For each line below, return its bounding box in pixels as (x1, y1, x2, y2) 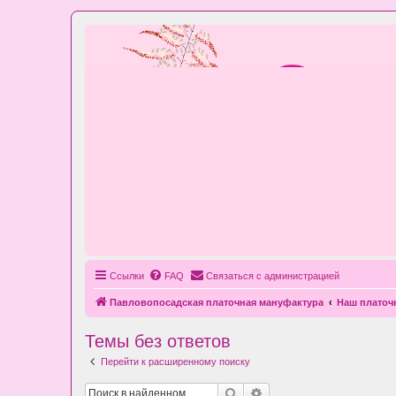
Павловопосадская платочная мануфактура (110, 297, 324, 308)
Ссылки (110, 270, 144, 282)
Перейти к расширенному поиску (101, 356, 250, 368)
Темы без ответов (85, 331, 231, 352)
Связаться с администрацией (206, 270, 339, 282)
